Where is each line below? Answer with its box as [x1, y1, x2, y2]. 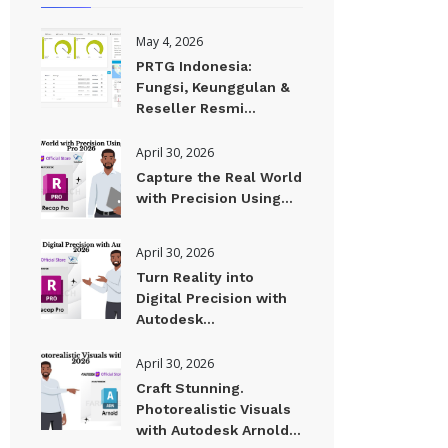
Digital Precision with [136, 290, 288, 306]
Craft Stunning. [136, 380, 245, 396]
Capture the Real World [136, 169, 303, 185]
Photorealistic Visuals [136, 401, 292, 417]
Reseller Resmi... [136, 100, 257, 116]
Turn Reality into [136, 269, 255, 285]
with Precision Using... [136, 190, 294, 206]
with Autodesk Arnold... [136, 422, 302, 438]
